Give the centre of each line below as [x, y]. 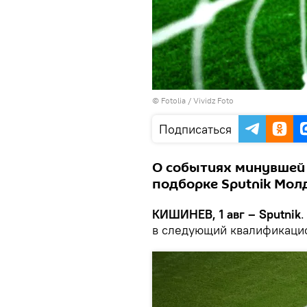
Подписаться [195, 129]
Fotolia [173, 100]
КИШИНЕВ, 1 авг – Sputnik [226, 214]
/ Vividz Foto [210, 100]
